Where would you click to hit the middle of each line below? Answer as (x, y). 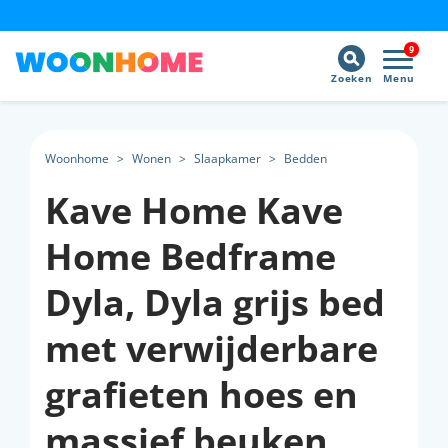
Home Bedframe (190, 256)
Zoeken (352, 78)
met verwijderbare (211, 348)
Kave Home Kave (194, 210)
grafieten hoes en (201, 394)
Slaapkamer (227, 158)
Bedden (305, 158)
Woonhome (77, 158)
